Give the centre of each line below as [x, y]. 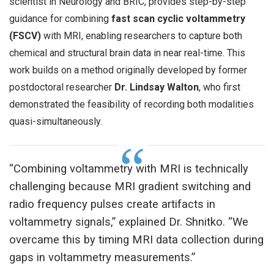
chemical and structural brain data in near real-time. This [127, 53]
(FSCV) [25, 35]
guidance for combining [59, 18]
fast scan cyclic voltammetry [177, 18]
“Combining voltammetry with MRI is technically [129, 168]
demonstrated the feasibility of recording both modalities [131, 104]
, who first [220, 87]
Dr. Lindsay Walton [157, 87]
